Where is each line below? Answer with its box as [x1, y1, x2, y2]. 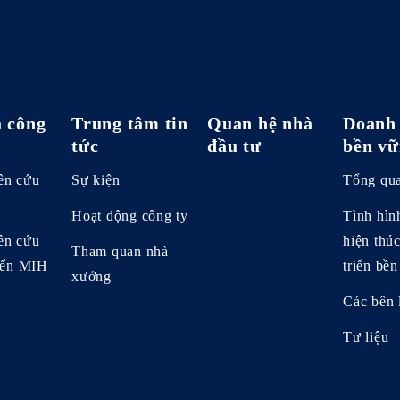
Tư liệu [343, 329, 389, 345]
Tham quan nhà [71, 243, 169, 259]
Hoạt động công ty [71, 207, 188, 223]
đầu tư [207, 135, 262, 155]
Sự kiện [71, 171, 121, 187]
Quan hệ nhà [207, 112, 313, 133]
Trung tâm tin [71, 112, 188, 133]
